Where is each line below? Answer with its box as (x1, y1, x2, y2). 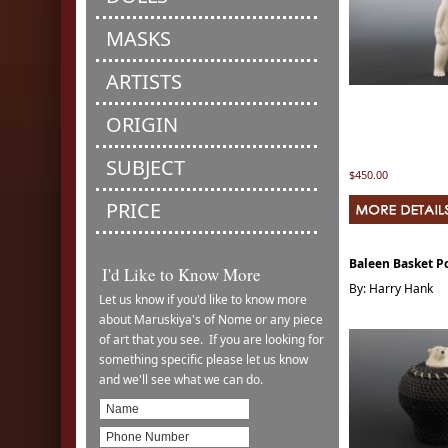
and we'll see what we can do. (99, 371, 263, 388)
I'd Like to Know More (96, 263, 261, 286)
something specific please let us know (99, 351, 308, 368)
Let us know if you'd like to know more (99, 291, 307, 308)
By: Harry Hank (349, 280, 433, 297)
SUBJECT (106, 154, 185, 181)
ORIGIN (106, 111, 178, 138)
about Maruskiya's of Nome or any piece (99, 311, 323, 328)
